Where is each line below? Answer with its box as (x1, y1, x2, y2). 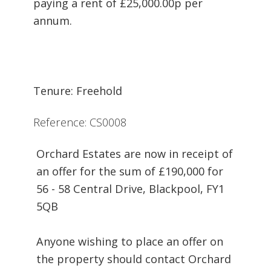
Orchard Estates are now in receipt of (36, 146, 233, 161)
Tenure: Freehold (33, 83, 122, 98)
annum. (33, 13, 72, 28)
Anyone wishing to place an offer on (36, 233, 223, 249)
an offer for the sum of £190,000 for (36, 163, 223, 178)
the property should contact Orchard (36, 251, 231, 266)
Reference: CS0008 (33, 114, 126, 129)
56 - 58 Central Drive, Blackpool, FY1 (36, 181, 224, 196)
